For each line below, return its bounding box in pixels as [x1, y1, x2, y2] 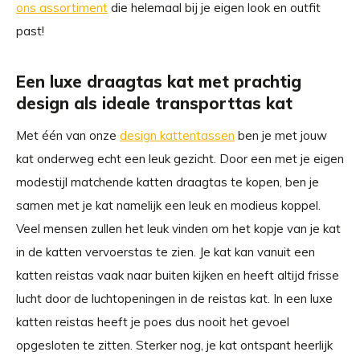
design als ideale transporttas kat [16, 93, 292, 113]
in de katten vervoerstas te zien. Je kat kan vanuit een [16, 244, 315, 260]
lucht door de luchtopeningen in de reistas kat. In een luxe [16, 291, 333, 306]
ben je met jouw [235, 128, 327, 143]
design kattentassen [120, 128, 235, 143]
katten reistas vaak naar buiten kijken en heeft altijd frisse [16, 268, 339, 283]
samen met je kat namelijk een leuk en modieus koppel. [16, 198, 321, 213]
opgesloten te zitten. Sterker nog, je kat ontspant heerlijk [16, 337, 333, 353]
